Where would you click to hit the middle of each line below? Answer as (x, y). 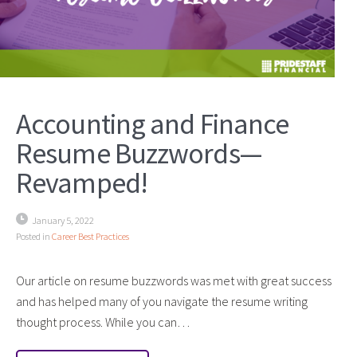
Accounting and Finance (153, 124)
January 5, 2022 (63, 220)
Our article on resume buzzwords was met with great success (174, 280)
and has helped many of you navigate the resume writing (162, 301)
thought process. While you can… (103, 322)
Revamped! (82, 182)
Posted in (34, 236)
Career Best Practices (90, 236)
